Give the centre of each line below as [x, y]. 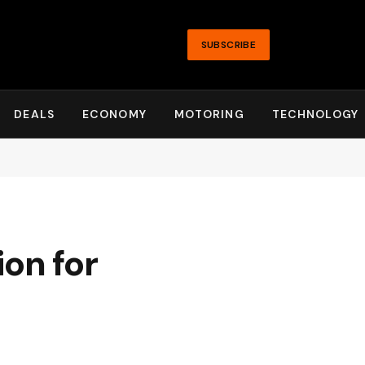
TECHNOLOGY [315, 114]
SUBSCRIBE [228, 45]
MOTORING [209, 114]
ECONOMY [114, 114]
